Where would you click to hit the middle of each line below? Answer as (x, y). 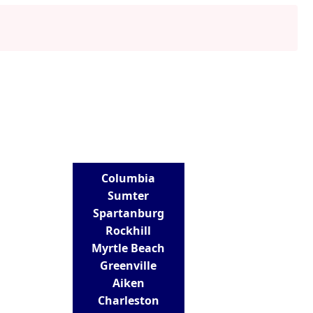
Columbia (129, 178)
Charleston (128, 300)
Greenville (129, 265)
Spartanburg (128, 213)
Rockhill (129, 230)
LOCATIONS (135, 141)
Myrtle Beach (129, 248)
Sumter (129, 195)
